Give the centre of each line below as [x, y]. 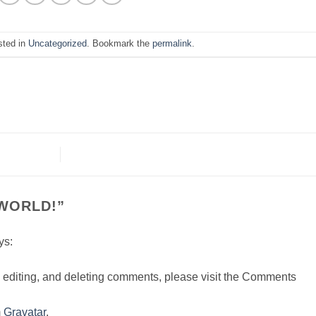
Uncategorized [58, 43]
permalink [172, 43]
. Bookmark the [120, 43]
